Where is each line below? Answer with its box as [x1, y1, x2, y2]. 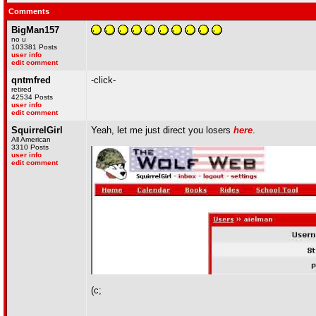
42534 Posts [11, 93, 53, 101]
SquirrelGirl [11, 125, 63, 135]
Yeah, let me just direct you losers [91, 125, 233, 135]
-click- [91, 75, 116, 85]
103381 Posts [11, 43, 57, 51]
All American [11, 135, 51, 143]
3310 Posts [11, 143, 49, 151]
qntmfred [11, 75, 51, 85]
